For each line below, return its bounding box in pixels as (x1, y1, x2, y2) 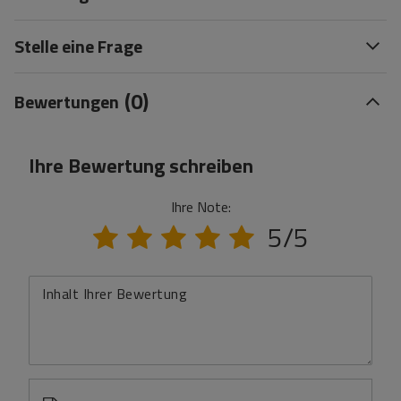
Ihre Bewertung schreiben (29, 150, 253, 181)
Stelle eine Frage (14, 32, 142, 60)
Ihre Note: (170, 196, 231, 218)
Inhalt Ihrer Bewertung (42, 283, 187, 304)
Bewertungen (14, 87, 119, 115)
